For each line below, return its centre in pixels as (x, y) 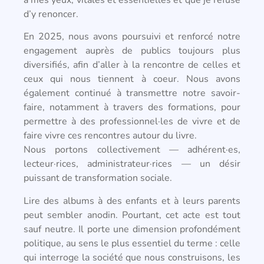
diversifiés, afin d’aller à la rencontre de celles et (132, 65)
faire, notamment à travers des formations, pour (132, 108)
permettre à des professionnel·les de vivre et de (132, 122)
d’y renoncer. (51, 14)
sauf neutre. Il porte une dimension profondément (132, 229)
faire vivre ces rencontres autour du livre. (110, 136)
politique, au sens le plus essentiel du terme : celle (132, 243)
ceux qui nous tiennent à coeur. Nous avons (132, 79)
